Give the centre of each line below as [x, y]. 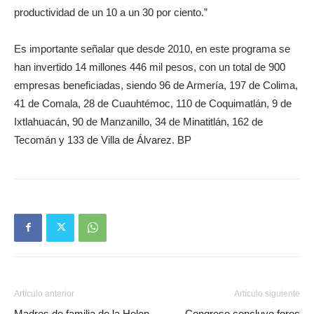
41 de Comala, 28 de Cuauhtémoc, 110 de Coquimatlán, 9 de [153, 103]
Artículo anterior [44, 293]
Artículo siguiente [267, 293]
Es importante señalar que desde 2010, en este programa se [152, 48]
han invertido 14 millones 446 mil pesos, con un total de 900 [150, 67]
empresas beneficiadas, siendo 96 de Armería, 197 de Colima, [156, 85]
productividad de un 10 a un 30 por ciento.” [111, 12]
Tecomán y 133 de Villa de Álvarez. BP [103, 139]
